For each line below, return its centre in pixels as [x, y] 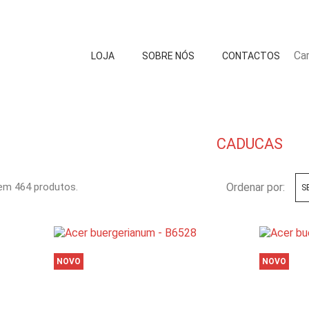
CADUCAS [249, 144]
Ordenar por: [256, 187]
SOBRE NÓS [168, 56]
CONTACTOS [251, 56]
